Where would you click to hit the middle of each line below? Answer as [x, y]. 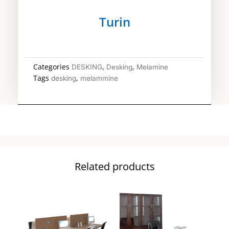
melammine [99, 78]
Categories [51, 67]
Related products [114, 167]
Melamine [152, 67]
